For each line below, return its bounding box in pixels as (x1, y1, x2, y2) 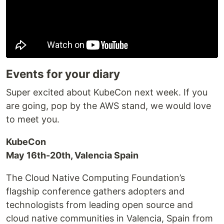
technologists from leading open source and (6, 199, 193, 210)
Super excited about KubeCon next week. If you (6, 86, 207, 97)
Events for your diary (6, 66, 120, 80)
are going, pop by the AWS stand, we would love (6, 100, 211, 111)
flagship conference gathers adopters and (6, 185, 184, 196)
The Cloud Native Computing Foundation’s (6, 172, 185, 183)
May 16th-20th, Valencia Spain (6, 149, 138, 160)
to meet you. (6, 113, 59, 124)
